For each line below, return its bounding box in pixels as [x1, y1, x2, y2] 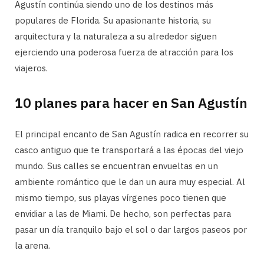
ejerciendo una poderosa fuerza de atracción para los [15, 47, 233, 58]
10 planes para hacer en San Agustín [15, 94, 247, 112]
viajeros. [15, 62, 48, 74]
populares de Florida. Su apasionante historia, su [15, 15, 211, 27]
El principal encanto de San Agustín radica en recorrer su [15, 128, 249, 140]
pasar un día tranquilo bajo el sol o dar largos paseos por [15, 224, 247, 236]
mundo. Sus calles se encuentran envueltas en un [15, 160, 218, 172]
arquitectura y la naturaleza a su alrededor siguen [15, 31, 217, 42]
